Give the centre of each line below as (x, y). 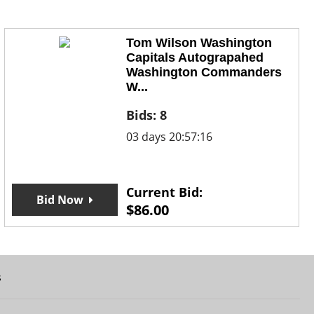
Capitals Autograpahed (195, 58)
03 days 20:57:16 (170, 137)
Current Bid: (165, 192)
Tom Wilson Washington (199, 43)
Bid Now (60, 200)
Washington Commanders (204, 73)
